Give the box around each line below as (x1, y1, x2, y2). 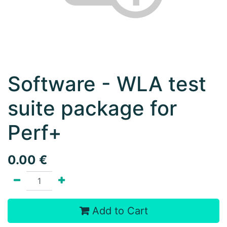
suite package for (8, 96, 177, 121)
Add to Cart (89, 205, 148, 217)
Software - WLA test (8, 71, 206, 96)
